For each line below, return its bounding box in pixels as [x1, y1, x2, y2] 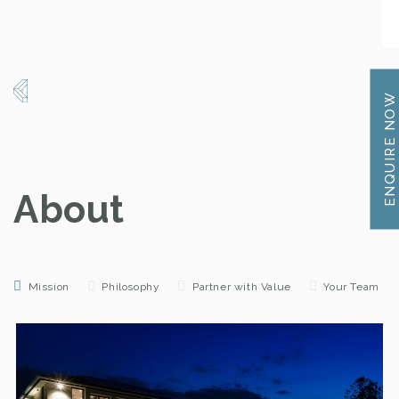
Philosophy [102, 280, 160, 293]
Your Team [323, 280, 379, 293]
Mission [28, 280, 69, 293]
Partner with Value [192, 280, 291, 293]
